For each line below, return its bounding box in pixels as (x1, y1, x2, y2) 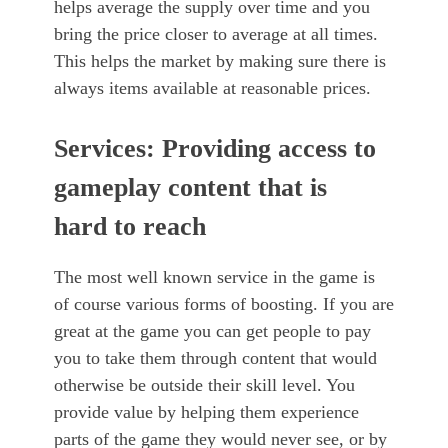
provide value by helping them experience (54, 402, 359, 423)
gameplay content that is (54, 173, 327, 203)
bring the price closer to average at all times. (54, 24, 378, 45)
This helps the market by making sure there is (54, 51, 386, 72)
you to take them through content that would (54, 348, 377, 369)
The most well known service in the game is (54, 267, 375, 288)
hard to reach (54, 212, 206, 242)
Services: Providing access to (54, 134, 376, 164)
